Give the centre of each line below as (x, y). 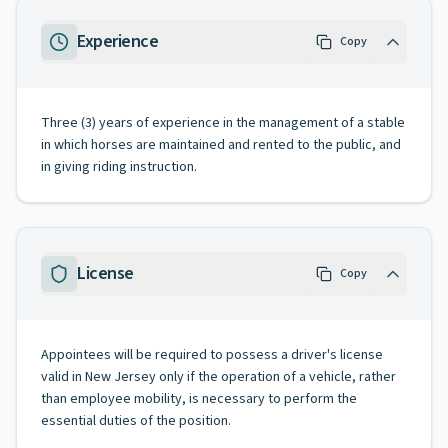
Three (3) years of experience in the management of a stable (223, 123)
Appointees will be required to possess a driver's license (212, 355)
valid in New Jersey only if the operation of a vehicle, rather (218, 377)
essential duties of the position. (136, 421)
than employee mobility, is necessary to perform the (199, 399)
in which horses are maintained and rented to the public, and (221, 145)
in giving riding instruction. (119, 167)
